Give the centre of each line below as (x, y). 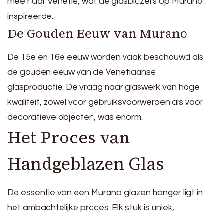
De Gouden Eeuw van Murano (97, 33)
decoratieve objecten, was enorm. (75, 117)
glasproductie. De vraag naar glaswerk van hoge (103, 87)
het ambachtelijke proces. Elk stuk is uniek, (91, 208)
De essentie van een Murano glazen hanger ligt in (105, 193)
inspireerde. (30, 16)
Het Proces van (69, 137)
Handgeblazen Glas (86, 163)
